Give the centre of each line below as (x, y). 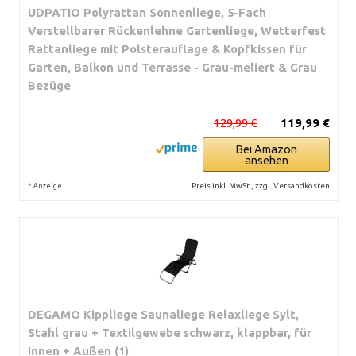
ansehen (266, 160)
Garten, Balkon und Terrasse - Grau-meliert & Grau (172, 67)
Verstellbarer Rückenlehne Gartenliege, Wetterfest (177, 30)
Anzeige (48, 186)
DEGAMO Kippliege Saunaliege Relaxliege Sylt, (163, 314)
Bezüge (49, 85)
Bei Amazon (266, 149)
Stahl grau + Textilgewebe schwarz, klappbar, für (170, 332)
